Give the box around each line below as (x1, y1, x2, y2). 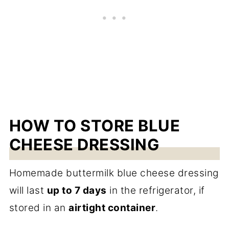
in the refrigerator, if (106, 184, 205, 196)
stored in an (9, 201, 69, 214)
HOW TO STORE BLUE (9, 116, 180, 135)
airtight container (68, 201, 156, 214)
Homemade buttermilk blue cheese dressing (9, 167, 219, 179)
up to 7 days (47, 184, 107, 196)
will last (9, 184, 47, 196)
